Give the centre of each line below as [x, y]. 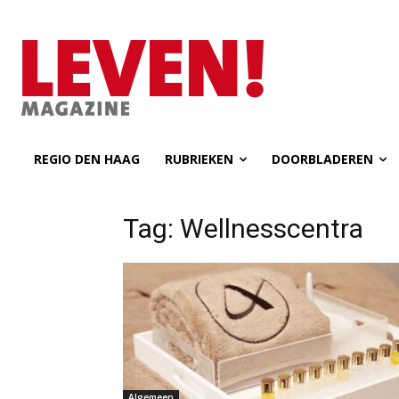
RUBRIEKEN [199, 159]
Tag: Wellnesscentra [243, 228]
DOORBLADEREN [322, 159]
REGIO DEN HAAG [87, 159]
